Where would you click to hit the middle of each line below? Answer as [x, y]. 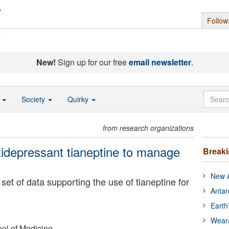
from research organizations [148, 128]
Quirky [79, 99]
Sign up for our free [92, 62]
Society [34, 99]
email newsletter [160, 62]
